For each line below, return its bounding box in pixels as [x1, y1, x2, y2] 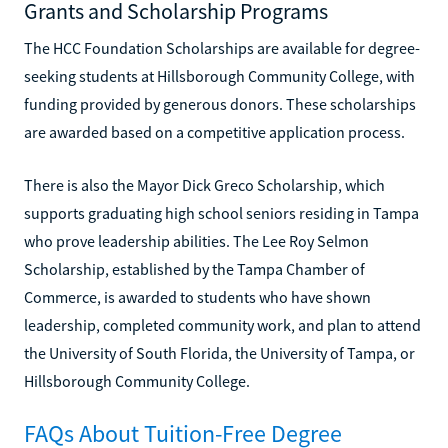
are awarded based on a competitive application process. [24, 121, 405, 142]
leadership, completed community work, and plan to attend [24, 314, 421, 335]
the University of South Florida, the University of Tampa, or [24, 342, 415, 363]
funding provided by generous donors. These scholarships [24, 93, 416, 114]
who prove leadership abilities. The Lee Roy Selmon [24, 230, 369, 251]
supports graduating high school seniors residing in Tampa [24, 202, 419, 223]
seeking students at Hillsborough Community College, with [24, 65, 415, 86]
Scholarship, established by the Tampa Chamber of [24, 258, 365, 279]
